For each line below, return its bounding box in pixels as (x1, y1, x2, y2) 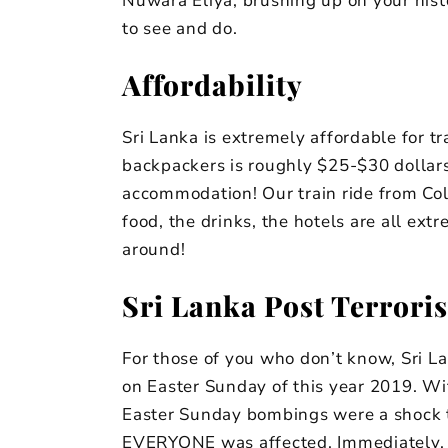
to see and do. (122, 17, 243, 41)
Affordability (122, 66, 303, 104)
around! (122, 238, 190, 262)
